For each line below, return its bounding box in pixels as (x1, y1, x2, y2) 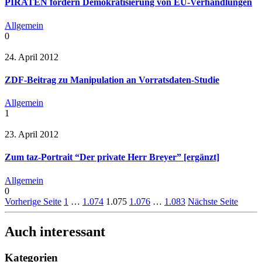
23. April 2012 (5, 129, 58, 140)
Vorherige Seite (5, 196, 61, 206)
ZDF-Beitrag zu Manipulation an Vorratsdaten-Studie (5, 74, 219, 85)
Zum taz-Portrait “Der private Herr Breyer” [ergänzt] (5, 152, 219, 163)
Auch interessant (5, 224, 105, 240)
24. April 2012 (5, 51, 58, 62)
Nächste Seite (188, 196, 238, 206)
